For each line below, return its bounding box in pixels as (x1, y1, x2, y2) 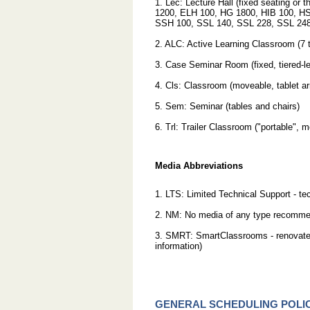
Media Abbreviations (154, 160, 243, 171)
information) (154, 240, 202, 251)
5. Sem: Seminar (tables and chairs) (154, 101, 300, 112)
